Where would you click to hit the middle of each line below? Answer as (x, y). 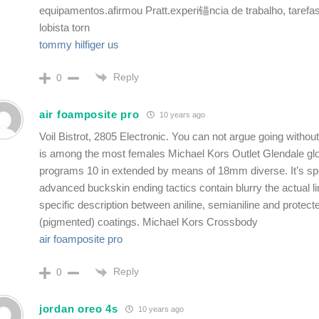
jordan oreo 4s (79, 309)
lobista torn (64, 27)
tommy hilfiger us (79, 45)
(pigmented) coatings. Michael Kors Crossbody (148, 222)
